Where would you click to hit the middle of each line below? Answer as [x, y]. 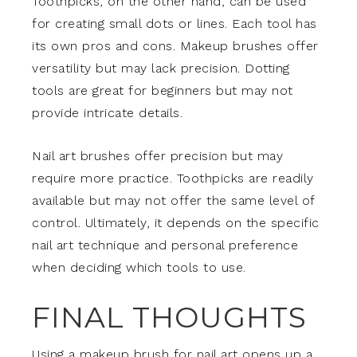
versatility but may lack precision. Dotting [161, 68]
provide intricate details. [107, 112]
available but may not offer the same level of [173, 200]
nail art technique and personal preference [165, 245]
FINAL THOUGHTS [169, 317]
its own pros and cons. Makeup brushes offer [175, 45]
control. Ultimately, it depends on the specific [176, 222]
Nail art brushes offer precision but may [157, 155]
